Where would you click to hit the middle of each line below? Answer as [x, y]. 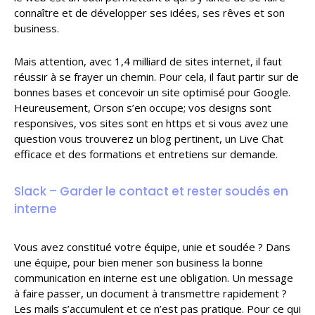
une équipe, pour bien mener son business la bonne [139, 263]
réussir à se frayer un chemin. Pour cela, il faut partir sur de [156, 77]
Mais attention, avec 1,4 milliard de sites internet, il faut [148, 62]
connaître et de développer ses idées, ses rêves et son [149, 13]
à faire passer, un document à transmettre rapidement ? [150, 294]
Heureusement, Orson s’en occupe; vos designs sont [143, 108]
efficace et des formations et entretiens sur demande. [146, 154]
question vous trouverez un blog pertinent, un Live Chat [149, 139]
